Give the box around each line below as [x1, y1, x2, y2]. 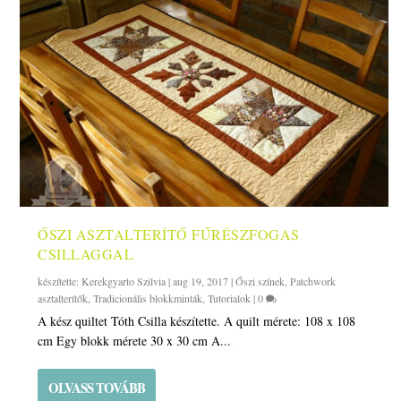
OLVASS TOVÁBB [48, 378, 146, 398]
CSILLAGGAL [38, 244, 134, 264]
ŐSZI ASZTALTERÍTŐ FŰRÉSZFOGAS [38, 225, 300, 244]
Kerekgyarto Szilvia [81, 274, 166, 289]
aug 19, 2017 [173, 274, 229, 289]
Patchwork [290, 274, 337, 289]
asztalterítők [38, 291, 89, 306]
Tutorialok [208, 291, 252, 306]
